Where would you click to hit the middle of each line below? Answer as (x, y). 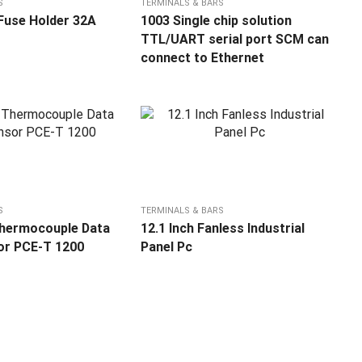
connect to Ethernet (203, 58)
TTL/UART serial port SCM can (235, 40)
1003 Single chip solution (217, 21)
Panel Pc (167, 247)
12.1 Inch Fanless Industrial (223, 229)
